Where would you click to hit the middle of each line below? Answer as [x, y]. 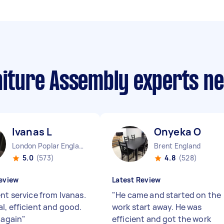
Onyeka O [178, 132]
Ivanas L [32, 132]
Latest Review [136, 180]
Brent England [177, 146]
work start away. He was [157, 207]
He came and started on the [168, 195]
